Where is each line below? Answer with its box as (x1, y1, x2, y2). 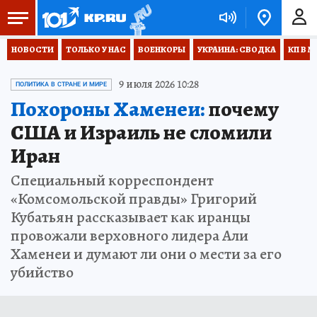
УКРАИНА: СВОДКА (197, 44, 276, 55)
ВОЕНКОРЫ (138, 44, 185, 55)
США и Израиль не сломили (11, 118, 272, 146)
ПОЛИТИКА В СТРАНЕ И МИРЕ (16, 81, 107, 88)
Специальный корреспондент (11, 170, 214, 191)
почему (204, 95, 279, 123)
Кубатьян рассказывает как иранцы (11, 207, 250, 228)
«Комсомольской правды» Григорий (11, 188, 257, 209)
